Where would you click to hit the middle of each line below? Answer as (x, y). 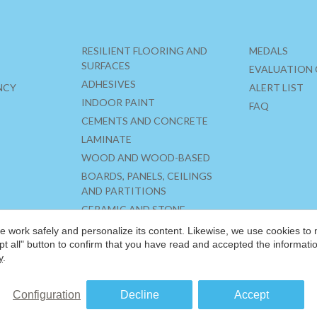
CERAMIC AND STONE (133, 209)
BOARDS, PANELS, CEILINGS (147, 176)
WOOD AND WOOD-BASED (146, 158)
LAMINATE (106, 139)
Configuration (47, 295)
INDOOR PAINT (118, 103)
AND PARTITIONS (124, 191)
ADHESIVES (109, 84)
